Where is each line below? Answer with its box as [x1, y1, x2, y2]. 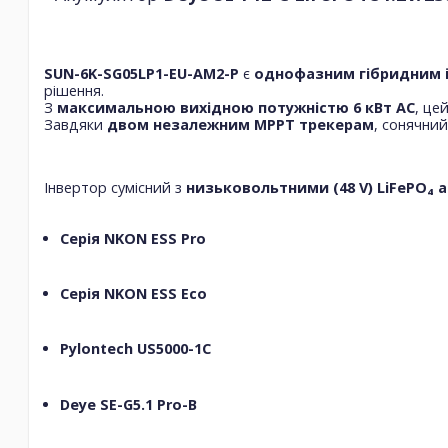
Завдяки [44, 115, 107, 135]
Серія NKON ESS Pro [60, 228, 206, 248]
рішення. [44, 81, 104, 101]
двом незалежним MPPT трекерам [107, 115, 374, 135]
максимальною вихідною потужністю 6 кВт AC [57, 98, 415, 118]
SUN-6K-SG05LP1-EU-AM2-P [44, 64, 239, 84]
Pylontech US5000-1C [60, 339, 211, 359]
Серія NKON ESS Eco [60, 284, 207, 304]
